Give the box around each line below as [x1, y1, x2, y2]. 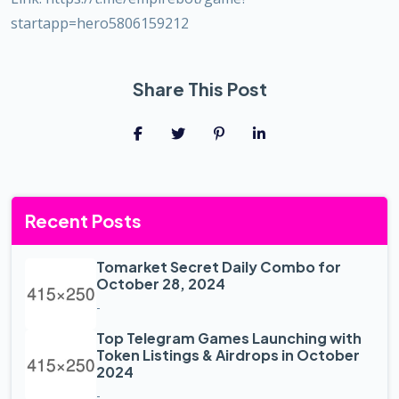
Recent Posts [25, 208, 142, 232]
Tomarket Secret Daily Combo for [96, 256, 341, 276]
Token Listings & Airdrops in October [96, 345, 360, 364]
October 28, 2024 [96, 273, 225, 293]
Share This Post [132, 77, 267, 100]
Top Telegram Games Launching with [96, 328, 362, 347]
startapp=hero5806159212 [11, 12, 189, 33]
